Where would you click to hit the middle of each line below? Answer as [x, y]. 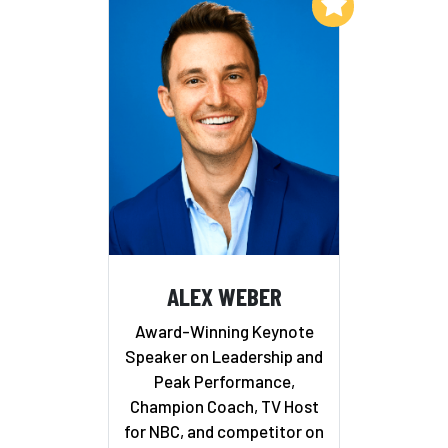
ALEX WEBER [224, 295]
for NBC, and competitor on [224, 431]
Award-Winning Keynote [224, 331]
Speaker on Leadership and [224, 356]
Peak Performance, [224, 381]
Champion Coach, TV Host [224, 406]
